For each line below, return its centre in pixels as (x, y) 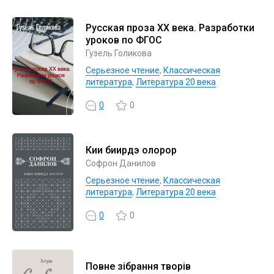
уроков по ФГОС (124, 40)
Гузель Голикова (119, 53)
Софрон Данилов (121, 163)
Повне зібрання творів (138, 266)
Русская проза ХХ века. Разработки (170, 28)
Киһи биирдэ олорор (131, 150)
